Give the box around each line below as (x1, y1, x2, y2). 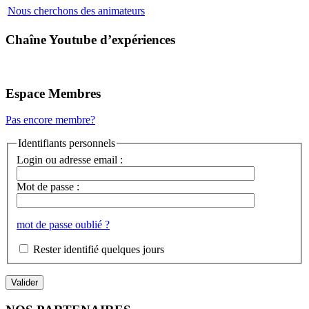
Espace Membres (6, 86, 101, 101)
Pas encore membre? (6, 114, 95, 126)
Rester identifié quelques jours (33, 243, 164, 255)
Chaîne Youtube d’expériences (6, 32, 175, 48)
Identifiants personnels (18, 137, 115, 150)
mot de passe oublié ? (17, 218, 110, 230)
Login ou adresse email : (17, 153, 123, 166)
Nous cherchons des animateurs (8, 5, 145, 17)
